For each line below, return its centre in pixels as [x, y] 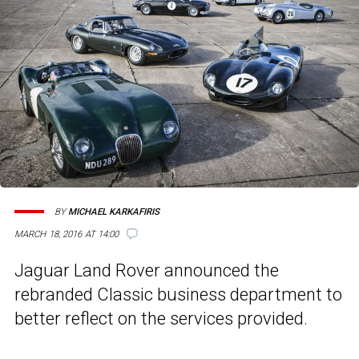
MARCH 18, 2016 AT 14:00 [67, 234]
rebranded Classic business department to [178, 295]
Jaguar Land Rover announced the [147, 271]
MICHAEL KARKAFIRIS [114, 212]
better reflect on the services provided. [161, 319]
